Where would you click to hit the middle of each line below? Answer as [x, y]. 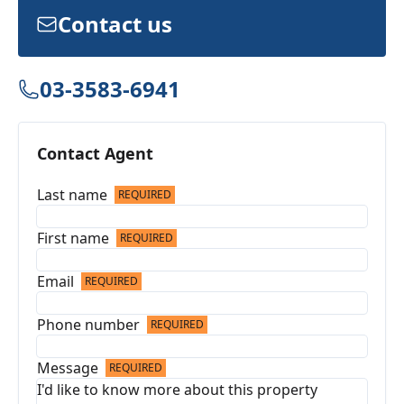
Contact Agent [95, 153]
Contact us [115, 23]
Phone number [88, 324]
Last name [72, 194]
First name [73, 238]
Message [68, 367]
